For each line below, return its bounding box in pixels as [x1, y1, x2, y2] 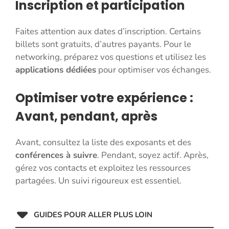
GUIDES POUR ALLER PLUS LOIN [33, 210, 152, 220]
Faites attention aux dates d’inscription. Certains [15, 25, 201, 37]
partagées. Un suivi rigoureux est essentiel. [15, 175, 181, 187]
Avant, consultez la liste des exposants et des [15, 136, 191, 149]
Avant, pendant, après [15, 108, 157, 125]
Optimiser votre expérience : [15, 89, 193, 107]
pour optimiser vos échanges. [96, 63, 211, 76]
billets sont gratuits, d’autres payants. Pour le [15, 38, 191, 50]
